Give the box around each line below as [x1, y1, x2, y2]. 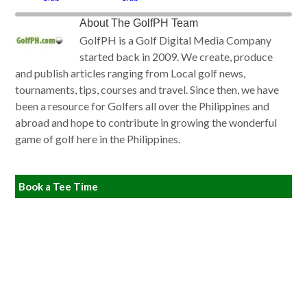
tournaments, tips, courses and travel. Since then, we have [15, 83, 280, 96]
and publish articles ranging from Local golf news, [15, 66, 246, 79]
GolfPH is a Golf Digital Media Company [79, 34, 272, 47]
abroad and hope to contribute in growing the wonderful [15, 116, 278, 129]
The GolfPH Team [111, 17, 199, 29]
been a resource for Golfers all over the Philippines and [15, 99, 270, 112]
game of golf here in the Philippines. [15, 132, 181, 145]
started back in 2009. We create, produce [79, 50, 273, 63]
